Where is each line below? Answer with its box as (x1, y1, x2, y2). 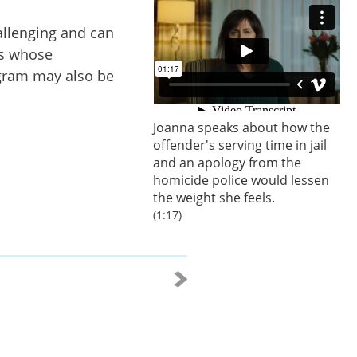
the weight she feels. (153, 189, 275, 206)
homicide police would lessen (153, 171, 329, 189)
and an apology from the (153, 154, 301, 171)
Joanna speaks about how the (153, 119, 330, 136)
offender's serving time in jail (153, 136, 327, 154)
